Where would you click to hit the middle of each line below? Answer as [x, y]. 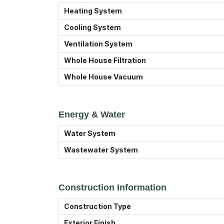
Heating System [93, 11]
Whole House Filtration [105, 60]
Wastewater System [101, 150]
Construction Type [97, 206]
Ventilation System [98, 44]
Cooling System [92, 27]
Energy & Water [92, 114]
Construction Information [112, 187]
